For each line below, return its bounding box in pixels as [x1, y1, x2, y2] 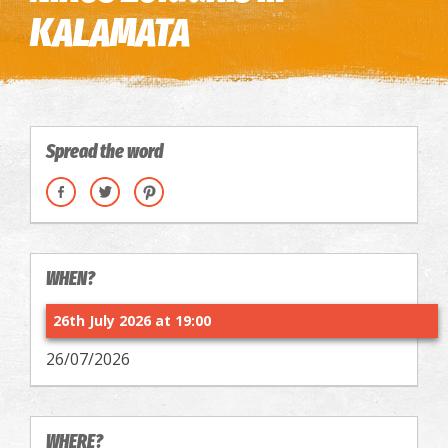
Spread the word [46, 140, 163, 164]
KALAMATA [30, 9, 190, 58]
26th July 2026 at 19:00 [53, 311, 211, 331]
